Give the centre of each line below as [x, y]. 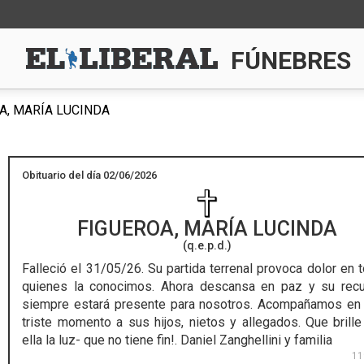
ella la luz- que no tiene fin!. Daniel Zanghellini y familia [178, 340]
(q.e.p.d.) [207, 245]
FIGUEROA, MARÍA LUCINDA [207, 229]
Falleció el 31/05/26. [83, 269]
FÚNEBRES [291, 61]
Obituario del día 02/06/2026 [90, 175]
